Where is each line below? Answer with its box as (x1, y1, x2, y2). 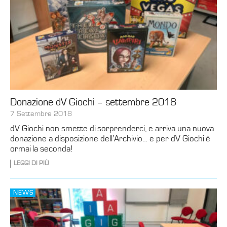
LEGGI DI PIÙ (14, 160, 49, 168)
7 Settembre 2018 (10, 109, 72, 119)
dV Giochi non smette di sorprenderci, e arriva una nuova (10, 124, 214, 134)
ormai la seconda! (10, 144, 72, 155)
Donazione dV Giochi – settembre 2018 (10, 97, 176, 108)
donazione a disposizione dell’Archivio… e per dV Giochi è (10, 134, 210, 144)
